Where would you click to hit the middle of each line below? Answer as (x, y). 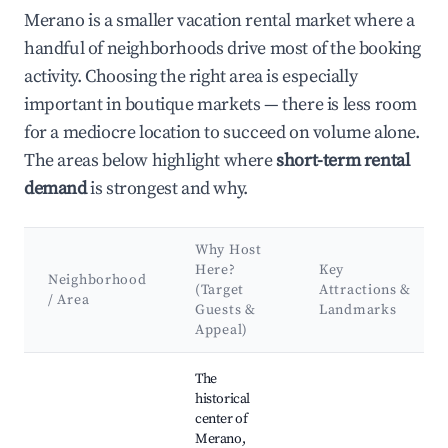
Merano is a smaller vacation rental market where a (220, 21)
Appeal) (221, 330)
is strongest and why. (167, 189)
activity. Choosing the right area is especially (191, 77)
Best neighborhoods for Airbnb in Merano (167, 363)
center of (221, 419)
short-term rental (343, 161)
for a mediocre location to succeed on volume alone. (222, 133)
